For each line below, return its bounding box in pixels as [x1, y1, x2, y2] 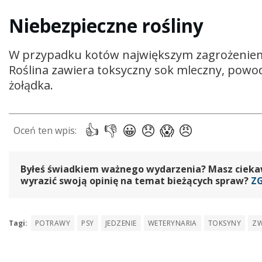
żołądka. [9, 77, 53, 93]
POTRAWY [35, 218, 71, 229]
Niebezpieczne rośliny [9, 13, 204, 39]
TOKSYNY [208, 218, 242, 229]
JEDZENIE [105, 218, 137, 229]
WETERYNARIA [147, 218, 197, 229]
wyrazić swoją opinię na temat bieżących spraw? [20, 174, 251, 187]
